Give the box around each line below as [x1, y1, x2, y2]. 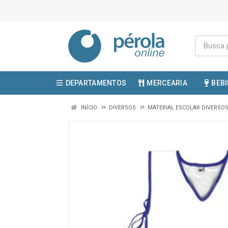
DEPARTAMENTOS [65, 79, 127, 87]
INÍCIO [79, 104, 97, 111]
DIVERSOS [109, 104, 136, 111]
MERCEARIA [147, 79, 188, 87]
